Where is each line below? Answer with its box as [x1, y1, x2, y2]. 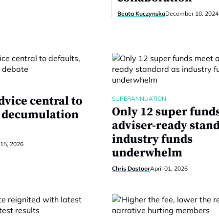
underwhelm [112, 146, 183, 160]
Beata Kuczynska [117, 10, 165, 17]
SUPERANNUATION [112, 95, 167, 102]
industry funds [112, 132, 193, 147]
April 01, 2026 [150, 165, 188, 172]
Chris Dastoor [112, 165, 151, 172]
